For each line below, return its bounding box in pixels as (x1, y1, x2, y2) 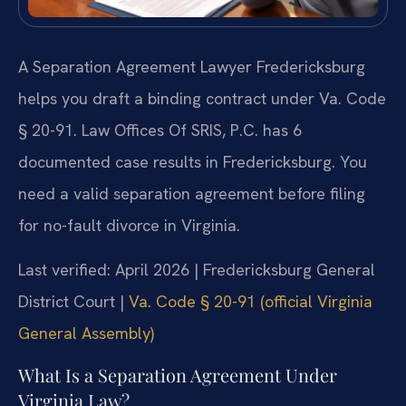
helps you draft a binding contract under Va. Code (18, 87, 386, 109)
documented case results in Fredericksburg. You (18, 150, 367, 172)
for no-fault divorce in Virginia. (18, 214, 240, 236)
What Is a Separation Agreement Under (18, 362, 337, 387)
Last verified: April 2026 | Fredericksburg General (18, 259, 375, 281)
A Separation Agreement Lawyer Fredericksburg (18, 55, 365, 77)
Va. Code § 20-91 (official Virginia (129, 291, 372, 313)
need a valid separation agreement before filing (18, 182, 365, 204)
